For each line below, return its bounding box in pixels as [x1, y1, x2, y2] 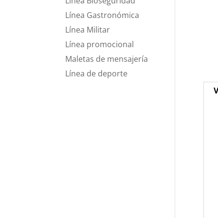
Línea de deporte [65, 68, 128, 79]
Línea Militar [65, 24, 110, 35]
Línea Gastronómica [65, 10, 140, 20]
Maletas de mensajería [65, 54, 148, 64]
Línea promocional [65, 39, 134, 50]
